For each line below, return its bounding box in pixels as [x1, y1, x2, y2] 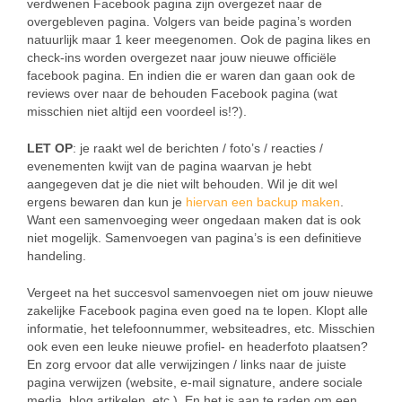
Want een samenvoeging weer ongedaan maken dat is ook [27, 213, 361, 228]
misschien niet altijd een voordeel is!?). [27, 104, 247, 119]
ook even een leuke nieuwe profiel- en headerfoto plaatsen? [27, 339, 368, 354]
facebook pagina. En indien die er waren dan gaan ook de [27, 68, 355, 83]
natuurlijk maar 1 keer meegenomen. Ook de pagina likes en [27, 32, 371, 48]
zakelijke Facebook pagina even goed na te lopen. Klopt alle [27, 303, 368, 319]
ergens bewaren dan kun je [27, 195, 186, 210]
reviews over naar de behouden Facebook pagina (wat [27, 86, 337, 101]
